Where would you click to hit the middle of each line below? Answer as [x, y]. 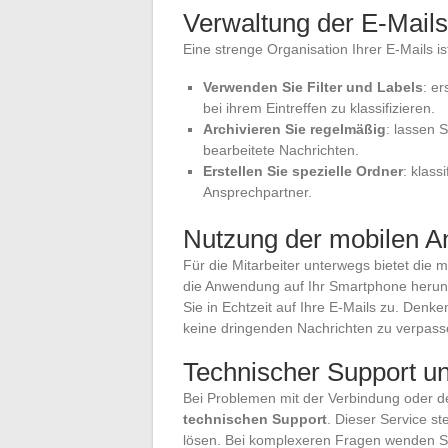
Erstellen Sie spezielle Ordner [303, 171]
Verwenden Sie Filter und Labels [313, 87]
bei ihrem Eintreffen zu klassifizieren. [319, 108]
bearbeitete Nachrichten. [281, 150]
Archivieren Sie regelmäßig [294, 129]
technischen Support [255, 419]
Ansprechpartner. [257, 192]
